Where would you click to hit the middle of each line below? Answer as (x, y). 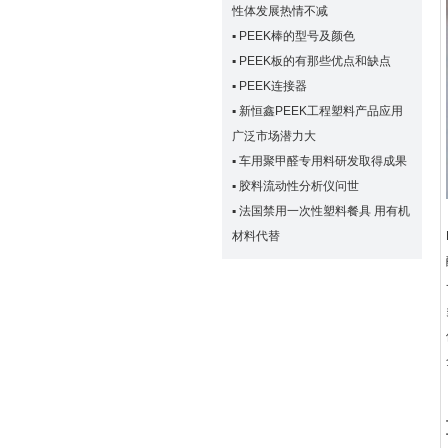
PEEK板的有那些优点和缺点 (315, 61)
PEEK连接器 (273, 86)
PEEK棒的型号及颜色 (297, 36)
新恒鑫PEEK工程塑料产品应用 (321, 111)
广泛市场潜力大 (274, 136)
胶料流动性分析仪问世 (299, 186)
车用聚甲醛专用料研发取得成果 (323, 161)
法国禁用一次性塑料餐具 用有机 (324, 211)
